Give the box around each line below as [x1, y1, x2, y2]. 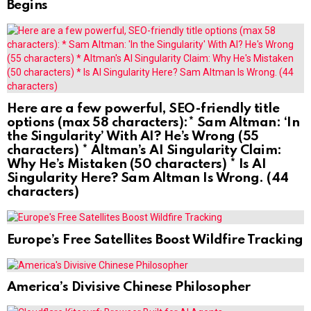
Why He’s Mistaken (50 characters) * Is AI [7, 157, 267, 171]
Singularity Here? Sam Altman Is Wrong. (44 [7, 171, 289, 185]
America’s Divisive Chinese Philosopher [7, 280, 251, 294]
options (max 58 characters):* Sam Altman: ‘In [7, 115, 300, 129]
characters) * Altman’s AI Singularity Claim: [7, 143, 282, 157]
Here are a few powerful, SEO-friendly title [7, 101, 280, 115]
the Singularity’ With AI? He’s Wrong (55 [7, 129, 259, 143]
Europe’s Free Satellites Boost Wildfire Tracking [7, 233, 303, 246]
